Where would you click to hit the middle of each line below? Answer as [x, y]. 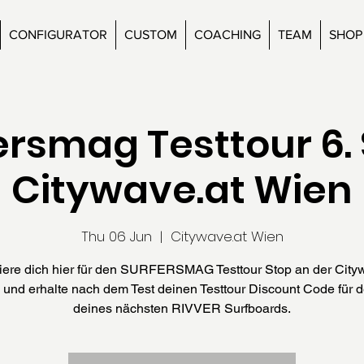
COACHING [227, 35]
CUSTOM [151, 35]
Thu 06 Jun [116, 236]
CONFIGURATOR [58, 35]
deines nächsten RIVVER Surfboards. [182, 308]
